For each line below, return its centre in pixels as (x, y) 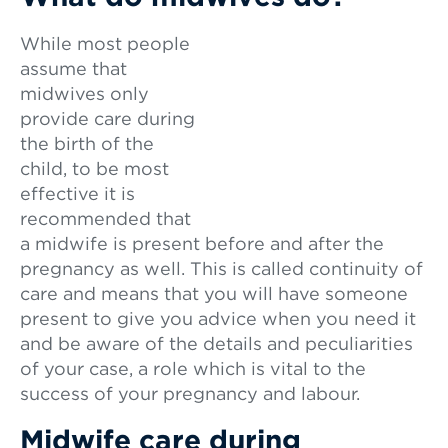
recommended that (105, 220)
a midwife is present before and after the (202, 245)
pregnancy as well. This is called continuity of (221, 270)
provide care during (107, 120)
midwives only (84, 95)
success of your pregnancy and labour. (190, 395)
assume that (73, 70)
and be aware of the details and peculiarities (216, 345)
